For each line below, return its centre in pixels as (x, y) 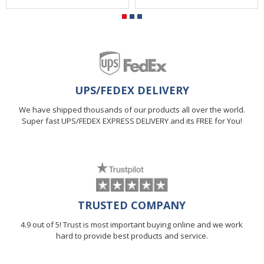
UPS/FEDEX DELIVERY (132, 90)
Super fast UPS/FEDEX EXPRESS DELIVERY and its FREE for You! (132, 121)
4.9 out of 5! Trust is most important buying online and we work (132, 225)
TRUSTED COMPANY (132, 205)
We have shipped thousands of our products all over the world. (132, 110)
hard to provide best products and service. (132, 236)
